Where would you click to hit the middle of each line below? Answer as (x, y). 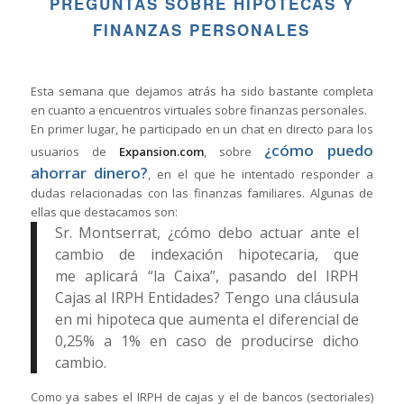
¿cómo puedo (319, 151)
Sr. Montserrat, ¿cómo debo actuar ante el (207, 233)
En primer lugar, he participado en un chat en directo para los (202, 129)
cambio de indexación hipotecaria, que (207, 255)
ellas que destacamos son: (104, 212)
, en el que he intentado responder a (261, 174)
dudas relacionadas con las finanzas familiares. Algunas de (202, 193)
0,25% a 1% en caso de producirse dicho (207, 341)
